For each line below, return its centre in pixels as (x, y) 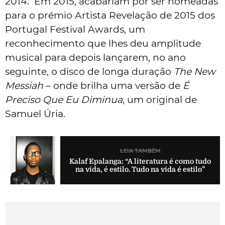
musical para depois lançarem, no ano (95, 57)
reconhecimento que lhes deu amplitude (103, 43)
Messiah (24, 85)
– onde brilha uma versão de (113, 85)
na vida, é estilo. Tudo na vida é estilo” (140, 170)
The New (195, 71)
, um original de (160, 99)
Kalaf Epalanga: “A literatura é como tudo (140, 161)
